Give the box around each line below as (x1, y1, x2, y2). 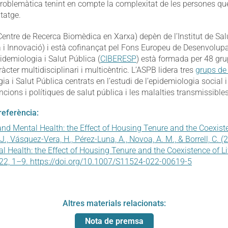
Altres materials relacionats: (62, 198, 166, 209)
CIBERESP (100, 54, 136, 64)
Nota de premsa (84, 216, 144, 226)
